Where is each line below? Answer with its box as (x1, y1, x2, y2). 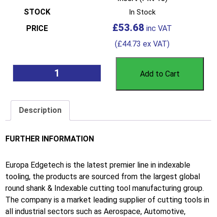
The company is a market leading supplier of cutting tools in (5, 195, 210, 204)
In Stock (129, 8, 156, 17)
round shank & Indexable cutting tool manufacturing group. (5, 183, 204, 193)
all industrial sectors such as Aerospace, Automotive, (5, 206, 186, 216)
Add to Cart (139, 69, 180, 79)
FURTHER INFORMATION (5, 134, 94, 143)
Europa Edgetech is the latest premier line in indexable (5, 160, 191, 170)
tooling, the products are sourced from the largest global (5, 171, 201, 181)
